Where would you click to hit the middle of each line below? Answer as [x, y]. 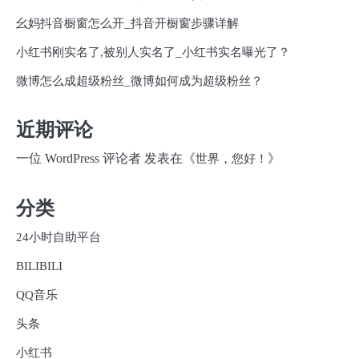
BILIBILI [39, 266]
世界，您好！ [232, 159]
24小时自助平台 [58, 237]
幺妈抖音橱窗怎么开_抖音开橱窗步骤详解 [127, 23]
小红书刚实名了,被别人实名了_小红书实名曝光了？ [153, 52]
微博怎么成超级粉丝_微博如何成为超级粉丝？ [139, 81]
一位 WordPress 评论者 [79, 159]
